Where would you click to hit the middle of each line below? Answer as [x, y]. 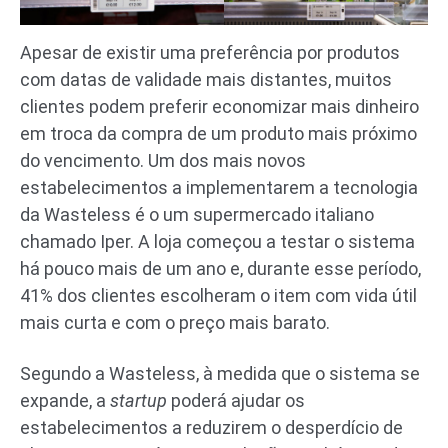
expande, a [65, 401]
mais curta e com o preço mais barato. [175, 323]
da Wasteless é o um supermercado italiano [197, 215]
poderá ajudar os [238, 401]
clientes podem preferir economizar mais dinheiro [219, 107]
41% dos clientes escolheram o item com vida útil [218, 296]
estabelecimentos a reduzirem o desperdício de [211, 428]
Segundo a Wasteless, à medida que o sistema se [220, 374]
